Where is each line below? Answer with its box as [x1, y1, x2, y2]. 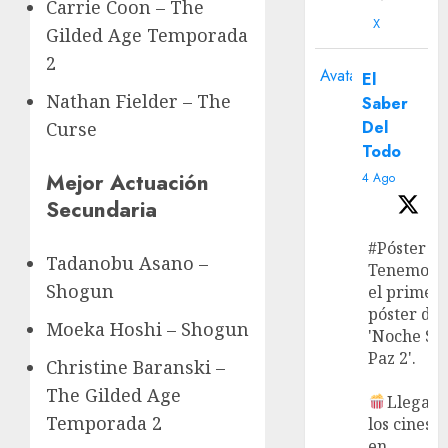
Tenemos [368, 258, 437, 281]
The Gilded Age [46, 383, 181, 408]
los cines [368, 412, 433, 435]
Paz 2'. [368, 346, 417, 369]
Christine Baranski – [46, 355, 225, 380]
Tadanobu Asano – [46, 251, 208, 276]
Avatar [320, 63, 363, 87]
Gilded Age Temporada [46, 23, 248, 48]
